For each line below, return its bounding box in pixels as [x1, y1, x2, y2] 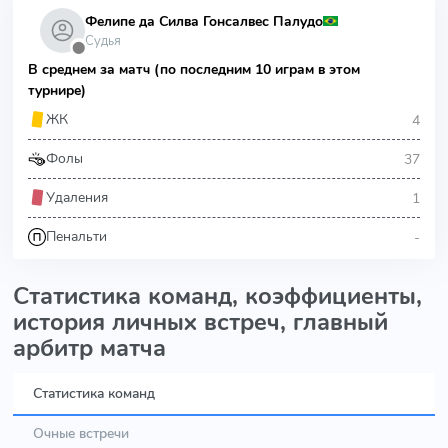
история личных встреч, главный [13, 306, 388, 338]
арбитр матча [13, 332, 166, 364]
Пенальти [46, 227, 107, 246]
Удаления [46, 188, 108, 207]
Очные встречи [33, 423, 129, 443]
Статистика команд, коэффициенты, [13, 280, 422, 312]
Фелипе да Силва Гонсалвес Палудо [85, 11, 323, 31]
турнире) [28, 81, 86, 100]
